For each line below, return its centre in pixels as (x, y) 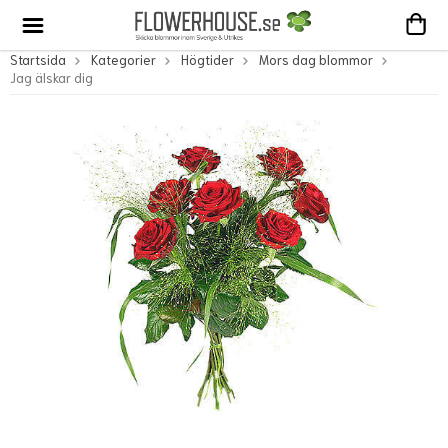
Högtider (207, 59)
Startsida (38, 59)
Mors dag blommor (316, 59)
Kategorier (123, 59)
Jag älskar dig (51, 77)
